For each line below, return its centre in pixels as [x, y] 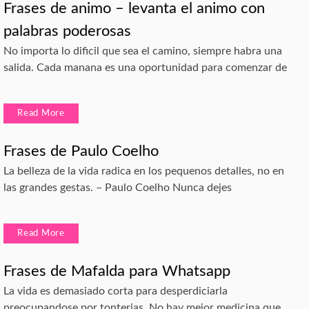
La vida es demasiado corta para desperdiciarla [116, 291]
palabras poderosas [67, 31]
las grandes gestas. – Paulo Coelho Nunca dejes [118, 188]
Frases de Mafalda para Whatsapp [117, 271]
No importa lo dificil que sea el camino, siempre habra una [143, 51]
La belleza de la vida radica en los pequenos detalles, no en [144, 171]
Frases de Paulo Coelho [81, 151]
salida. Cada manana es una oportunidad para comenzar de [145, 68]
